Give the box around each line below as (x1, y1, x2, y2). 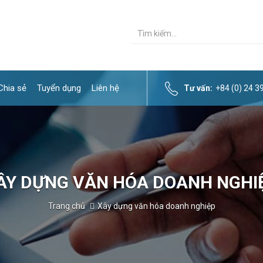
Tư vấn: (184, 83, 213, 93)
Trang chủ (48, 201, 85, 211)
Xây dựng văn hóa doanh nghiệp (97, 201, 215, 211)
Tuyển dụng (37, 83, 81, 93)
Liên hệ (92, 83, 119, 93)
